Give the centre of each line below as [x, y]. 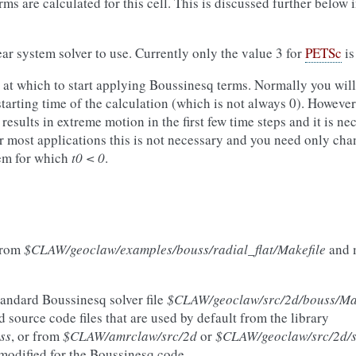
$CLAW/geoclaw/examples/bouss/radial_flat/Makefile [175, 249]
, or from [37, 336]
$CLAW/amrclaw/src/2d [130, 336]
